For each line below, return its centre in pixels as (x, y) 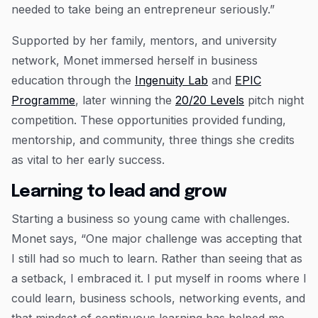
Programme (43, 100)
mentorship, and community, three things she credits (153, 140)
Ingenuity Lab (171, 81)
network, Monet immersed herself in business (135, 61)
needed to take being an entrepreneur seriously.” (143, 10)
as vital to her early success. (88, 160)
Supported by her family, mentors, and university (144, 41)
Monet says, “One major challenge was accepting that (157, 239)
